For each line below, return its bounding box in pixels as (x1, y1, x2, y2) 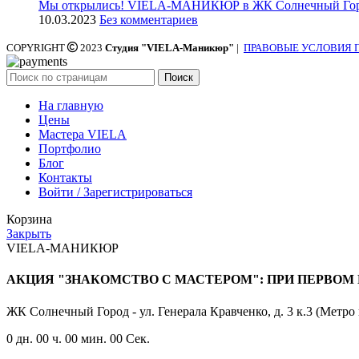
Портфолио (38, 142, 101, 156)
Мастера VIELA (38, 127, 127, 142)
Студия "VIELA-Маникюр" (105, 42, 236, 54)
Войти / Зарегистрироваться (38, 185, 192, 200)
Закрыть (6, 227, 51, 241)
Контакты (38, 171, 92, 185)
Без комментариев (99, 13, 198, 27)
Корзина (6, 212, 52, 227)
